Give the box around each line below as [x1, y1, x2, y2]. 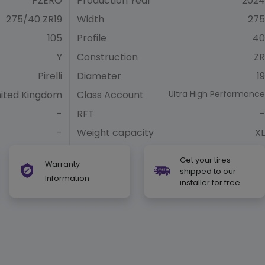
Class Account [77, 88, 144, 102]
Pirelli [38, 69, 62, 83]
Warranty [45, 159, 80, 170]
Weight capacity [77, 125, 154, 140]
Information [45, 173, 89, 184]
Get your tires [180, 154, 231, 165]
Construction [77, 50, 138, 64]
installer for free [180, 177, 240, 188]
